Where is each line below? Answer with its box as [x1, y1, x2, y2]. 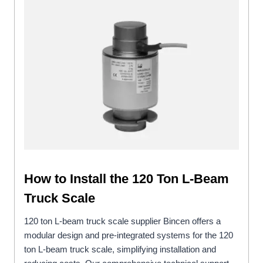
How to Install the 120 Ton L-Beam [24, 171, 229, 187]
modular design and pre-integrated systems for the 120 [24, 230, 233, 241]
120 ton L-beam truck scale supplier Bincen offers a [24, 216, 221, 227]
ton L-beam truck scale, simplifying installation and [24, 244, 216, 255]
